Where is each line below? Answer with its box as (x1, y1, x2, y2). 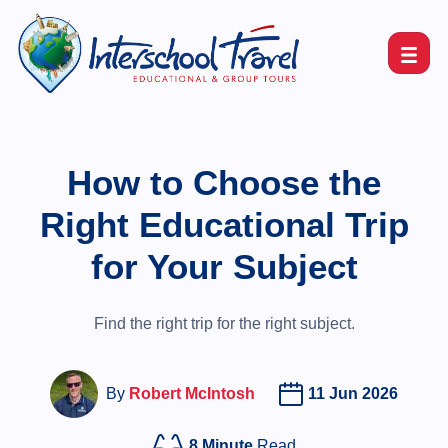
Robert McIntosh (128, 385, 255, 402)
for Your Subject (90, 247, 358, 286)
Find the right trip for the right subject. (93, 315, 355, 332)
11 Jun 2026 (308, 385, 399, 402)
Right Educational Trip (39, 205, 409, 244)
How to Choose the (67, 163, 381, 202)
